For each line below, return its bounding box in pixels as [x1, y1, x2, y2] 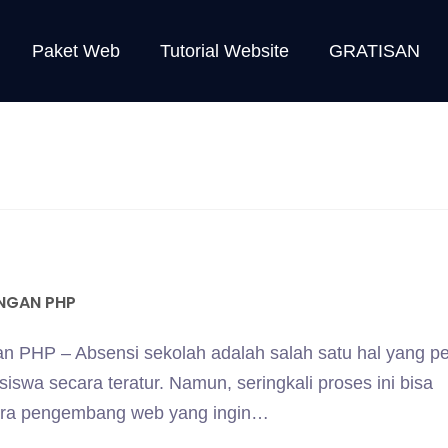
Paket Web [31, 41, 120, 61]
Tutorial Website [159, 41, 289, 61]
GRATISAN [328, 41, 420, 61]
